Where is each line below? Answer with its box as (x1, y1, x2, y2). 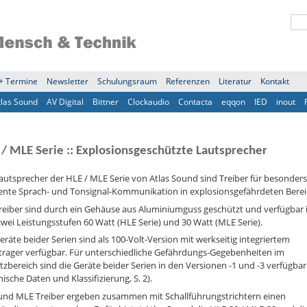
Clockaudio (127, 96, 169, 108)
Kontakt (260, 75, 289, 87)
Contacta (178, 96, 212, 108)
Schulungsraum (97, 75, 157, 87)
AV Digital (47, 96, 84, 108)
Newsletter (47, 75, 88, 87)
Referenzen (166, 75, 210, 87)
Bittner (93, 96, 119, 108)
